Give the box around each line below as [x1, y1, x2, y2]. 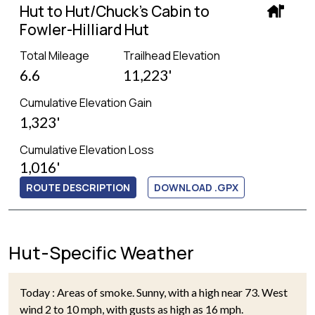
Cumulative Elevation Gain [20, 95, 152, 111]
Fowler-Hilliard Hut [20, 20, 149, 40]
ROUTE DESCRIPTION [26, 181, 130, 195]
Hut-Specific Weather [8, 240, 194, 266]
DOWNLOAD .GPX [154, 181, 238, 195]
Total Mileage [20, 48, 89, 64]
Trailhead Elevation [123, 48, 220, 64]
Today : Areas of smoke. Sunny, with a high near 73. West [20, 285, 288, 300]
